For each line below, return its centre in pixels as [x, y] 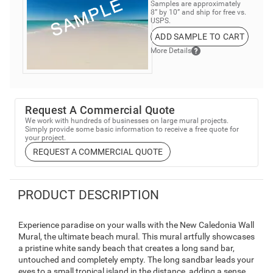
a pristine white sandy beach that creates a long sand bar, [126, 248]
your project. [46, 138]
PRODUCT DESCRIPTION [88, 195]
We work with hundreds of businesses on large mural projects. [127, 121]
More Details [171, 51]
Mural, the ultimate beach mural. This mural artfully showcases [136, 236]
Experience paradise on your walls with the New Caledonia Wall [136, 225]
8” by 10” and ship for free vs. [198, 12]
